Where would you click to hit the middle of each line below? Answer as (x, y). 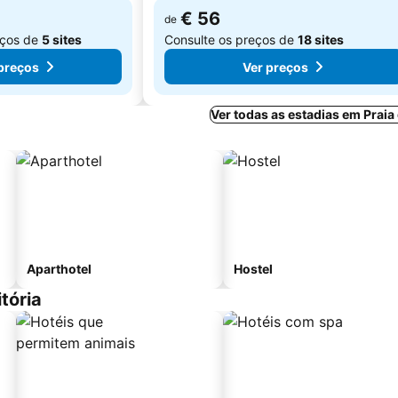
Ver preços (275, 67)
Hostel (253, 269)
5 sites (62, 40)
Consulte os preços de (231, 40)
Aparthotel (59, 269)
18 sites (321, 40)
